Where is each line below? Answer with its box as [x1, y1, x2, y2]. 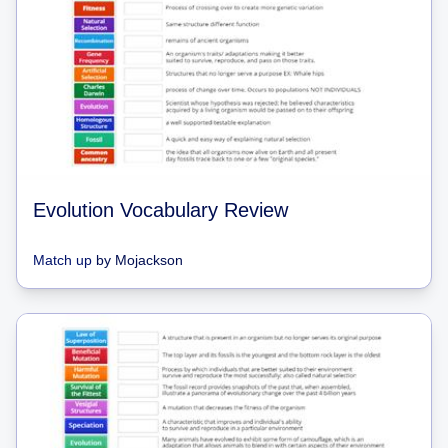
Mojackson [115, 252, 183, 268]
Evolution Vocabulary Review [33, 199, 288, 221]
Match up [33, 252, 92, 268]
